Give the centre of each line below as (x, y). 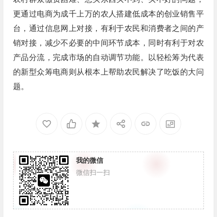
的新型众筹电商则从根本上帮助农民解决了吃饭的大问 (108, 72)
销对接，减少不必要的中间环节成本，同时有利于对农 (108, 43)
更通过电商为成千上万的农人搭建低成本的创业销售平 (108, 14)
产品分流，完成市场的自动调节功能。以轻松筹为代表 (108, 58)
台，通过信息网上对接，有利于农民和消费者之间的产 (108, 29)
